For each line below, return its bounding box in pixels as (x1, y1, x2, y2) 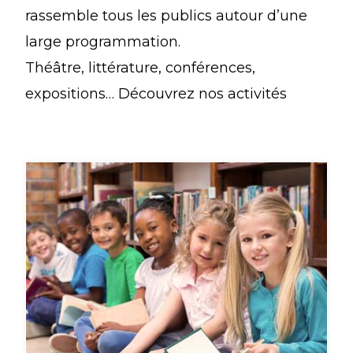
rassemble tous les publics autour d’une (24, 6, 307, 24)
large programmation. (24, 32, 180, 50)
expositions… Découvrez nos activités (24, 84, 287, 102)
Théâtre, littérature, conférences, (24, 58, 255, 76)
